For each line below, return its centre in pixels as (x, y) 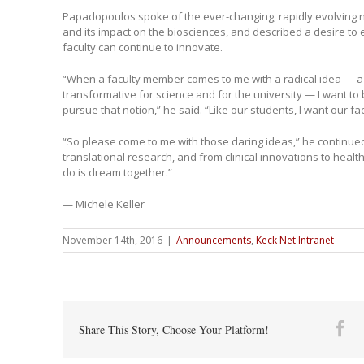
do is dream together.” (117, 172)
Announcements (213, 240)
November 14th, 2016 (112, 240)
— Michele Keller (103, 204)
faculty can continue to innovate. (142, 47)
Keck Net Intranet (295, 240)
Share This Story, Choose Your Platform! (173, 329)
